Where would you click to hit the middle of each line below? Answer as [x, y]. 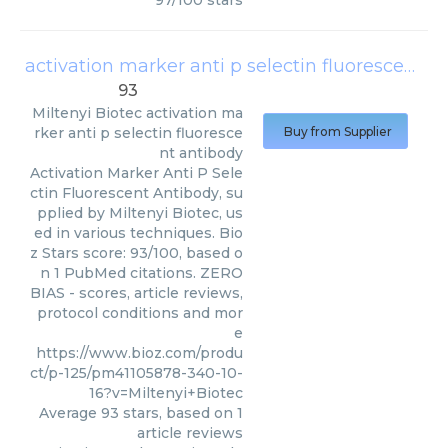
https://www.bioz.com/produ [139, 353]
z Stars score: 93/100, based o [136, 253]
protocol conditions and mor [140, 313]
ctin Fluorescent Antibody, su [136, 193]
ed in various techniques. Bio [138, 233]
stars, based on [178, 413]
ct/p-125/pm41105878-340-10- [136, 373]
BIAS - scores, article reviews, [136, 293]
